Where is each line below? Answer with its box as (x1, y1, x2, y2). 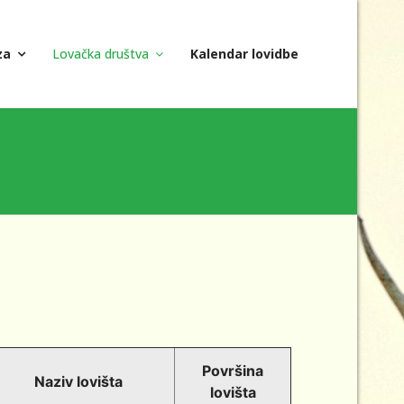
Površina (202, 362, 264, 380)
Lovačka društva (52, 45, 149, 62)
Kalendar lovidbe (190, 45, 298, 62)
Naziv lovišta (34, 372, 124, 390)
